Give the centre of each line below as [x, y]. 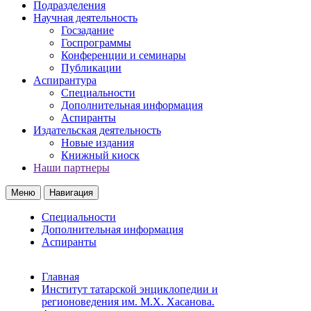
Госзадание [87, 30]
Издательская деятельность [97, 130]
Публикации [91, 67]
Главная [60, 276]
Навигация [71, 192]
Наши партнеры [72, 167]
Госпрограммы [96, 42]
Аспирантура [65, 80]
